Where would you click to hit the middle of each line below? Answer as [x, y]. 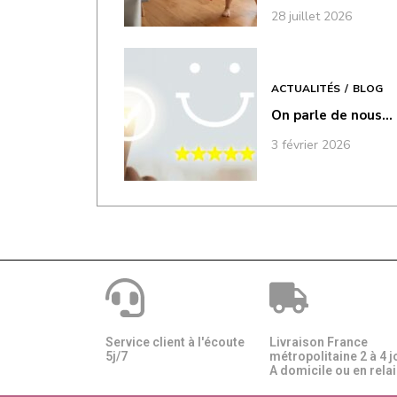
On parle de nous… [332, 115]
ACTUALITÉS [306, 88]
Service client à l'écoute [175, 342]
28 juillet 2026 [312, 16]
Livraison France [318, 342]
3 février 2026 [311, 144]
